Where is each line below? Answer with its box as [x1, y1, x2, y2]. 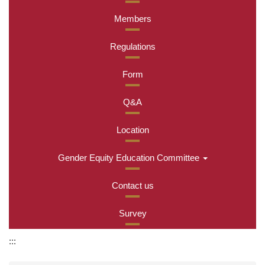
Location [116, 125, 149, 135]
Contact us [111, 180, 154, 191]
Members [114, 14, 151, 24]
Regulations [109, 41, 156, 52]
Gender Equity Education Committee [57, 153, 199, 163]
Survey [118, 208, 147, 219]
